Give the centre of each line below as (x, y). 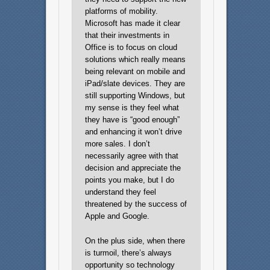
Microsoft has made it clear (133, 24)
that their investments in (127, 36)
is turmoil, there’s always (129, 253)
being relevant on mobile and (135, 72)
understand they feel (121, 192)
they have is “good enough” (133, 120)
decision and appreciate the (133, 168)
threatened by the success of (136, 204)
